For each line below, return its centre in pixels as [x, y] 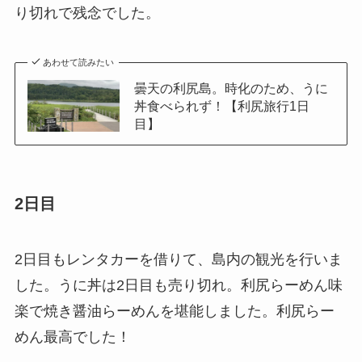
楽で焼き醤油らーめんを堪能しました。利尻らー [174, 311]
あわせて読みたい [79, 62]
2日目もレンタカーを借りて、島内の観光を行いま [178, 260]
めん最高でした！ [72, 337]
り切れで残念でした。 [87, 13]
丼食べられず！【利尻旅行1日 [221, 105]
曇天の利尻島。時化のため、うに [231, 88]
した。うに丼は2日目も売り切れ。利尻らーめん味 [178, 286]
